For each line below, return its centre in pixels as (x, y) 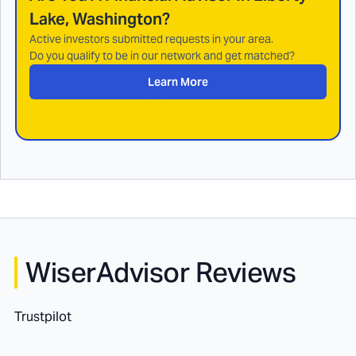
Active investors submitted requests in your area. (151, 39)
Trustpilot (43, 317)
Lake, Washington (96, 19)
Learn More (178, 82)
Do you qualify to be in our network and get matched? (162, 56)
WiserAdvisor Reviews (161, 273)
